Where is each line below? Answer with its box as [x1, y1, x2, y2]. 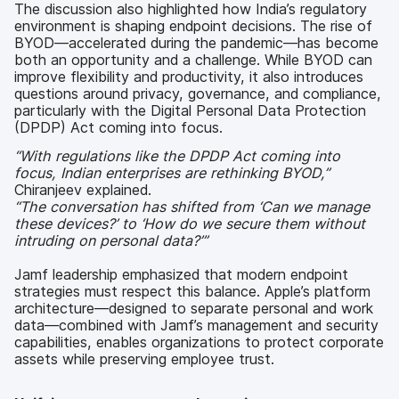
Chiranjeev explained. [14, 180, 151, 199]
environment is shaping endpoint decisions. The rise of [14, 17, 372, 36]
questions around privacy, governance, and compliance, [14, 85, 381, 103]
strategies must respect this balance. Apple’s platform [14, 281, 370, 300]
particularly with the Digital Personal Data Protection [14, 102, 366, 120]
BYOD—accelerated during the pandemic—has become [14, 34, 379, 53]
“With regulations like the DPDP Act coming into [14, 146, 340, 165]
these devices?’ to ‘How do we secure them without [14, 214, 365, 232]
